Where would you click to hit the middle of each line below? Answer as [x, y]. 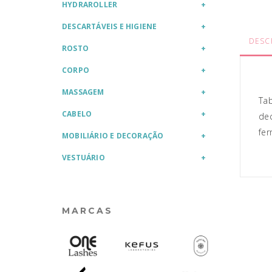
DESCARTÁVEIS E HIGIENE [110, 26]
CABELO [77, 114]
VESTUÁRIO [83, 158]
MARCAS [87, 211]
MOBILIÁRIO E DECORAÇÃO [113, 136]
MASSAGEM [83, 92]
